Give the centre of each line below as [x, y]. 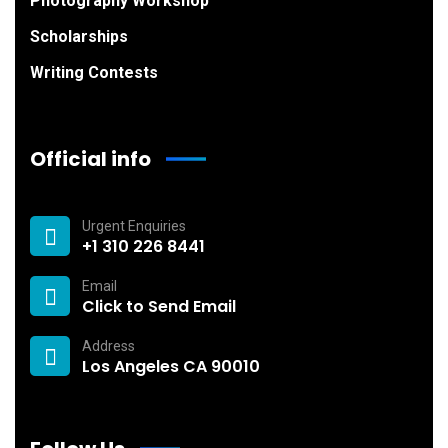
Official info [90, 159]
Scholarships [79, 37]
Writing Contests [94, 73]
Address [108, 345]
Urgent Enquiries [134, 225]
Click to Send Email [159, 306]
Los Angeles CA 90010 [171, 366]
